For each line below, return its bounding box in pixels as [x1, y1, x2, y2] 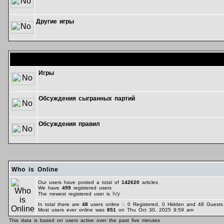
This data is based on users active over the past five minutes [8, 217, 160, 223]
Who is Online [11, 166, 58, 173]
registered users [70, 185, 111, 190]
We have [37, 185, 62, 190]
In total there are [37, 201, 82, 207]
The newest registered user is [37, 191, 112, 196]
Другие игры [35, 18, 74, 25]
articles [139, 179, 158, 185]
